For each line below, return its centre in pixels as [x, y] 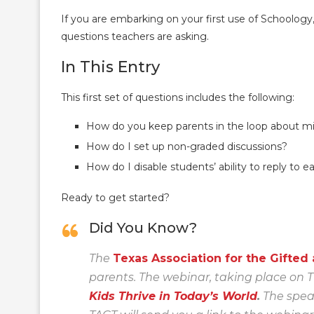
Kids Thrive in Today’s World [173, 296]
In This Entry [110, 67]
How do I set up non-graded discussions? [187, 146]
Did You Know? [143, 227]
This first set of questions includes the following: [178, 97]
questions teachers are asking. [135, 36]
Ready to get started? [115, 197]
